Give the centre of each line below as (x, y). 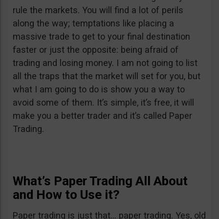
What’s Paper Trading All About (100, 181)
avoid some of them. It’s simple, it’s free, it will (103, 102)
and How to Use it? (66, 195)
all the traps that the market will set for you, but (107, 76)
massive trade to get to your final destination (101, 36)
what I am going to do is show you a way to (99, 89)
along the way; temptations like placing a (93, 23)
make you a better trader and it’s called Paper (102, 116)
